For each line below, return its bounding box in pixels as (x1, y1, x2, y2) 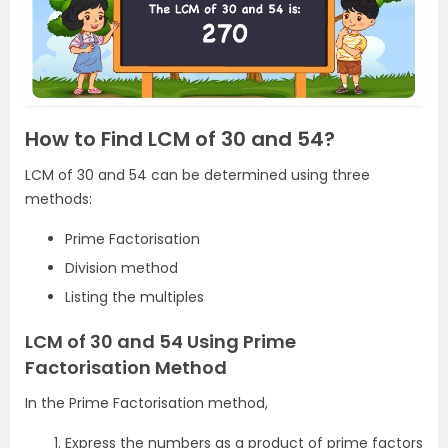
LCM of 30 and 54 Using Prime (25, 329, 296, 355)
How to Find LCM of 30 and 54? (25, 125, 335, 154)
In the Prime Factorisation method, (25, 393, 272, 414)
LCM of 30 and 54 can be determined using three (25, 165, 370, 186)
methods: (25, 189, 92, 210)
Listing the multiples (65, 287, 204, 308)
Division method (65, 258, 178, 279)
